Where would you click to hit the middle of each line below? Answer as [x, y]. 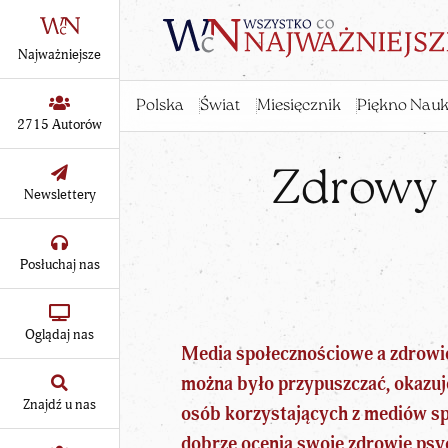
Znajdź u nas [59, 404]
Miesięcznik [298, 106]
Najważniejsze [59, 54]
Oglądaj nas [59, 334]
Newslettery [59, 194]
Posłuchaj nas [59, 264]
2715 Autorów [59, 124]
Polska [159, 106]
